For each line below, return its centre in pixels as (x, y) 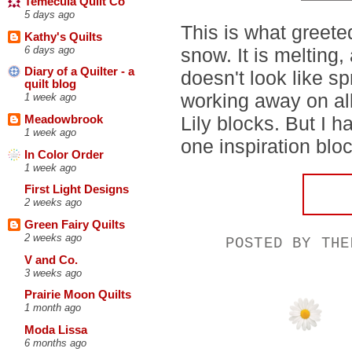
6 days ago (49, 49)
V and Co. (51, 260)
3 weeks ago (53, 273)
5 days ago (49, 15)
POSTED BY (273, 243)
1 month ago (53, 308)
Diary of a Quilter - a (79, 72)
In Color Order (64, 154)
